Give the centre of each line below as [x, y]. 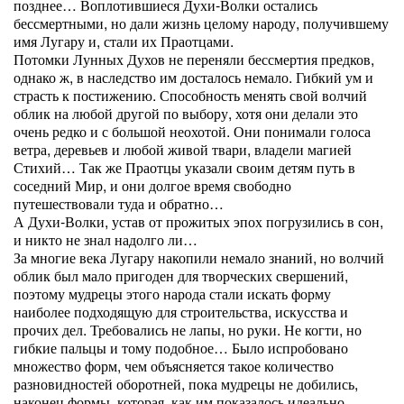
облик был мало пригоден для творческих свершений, [181, 275]
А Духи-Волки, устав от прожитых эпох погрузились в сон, [198, 221]
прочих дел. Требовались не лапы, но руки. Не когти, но [188, 330]
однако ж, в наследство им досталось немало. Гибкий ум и [193, 77]
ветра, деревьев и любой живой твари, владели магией [183, 149]
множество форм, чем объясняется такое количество [174, 366]
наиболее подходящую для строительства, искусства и [181, 312]
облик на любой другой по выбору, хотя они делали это [186, 113]
